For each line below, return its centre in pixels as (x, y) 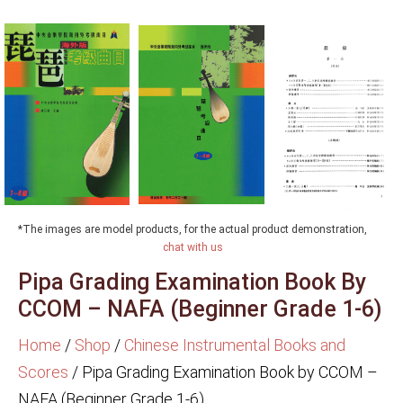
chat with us (193, 247)
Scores (43, 372)
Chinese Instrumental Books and (235, 345)
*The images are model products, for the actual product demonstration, (193, 229)
